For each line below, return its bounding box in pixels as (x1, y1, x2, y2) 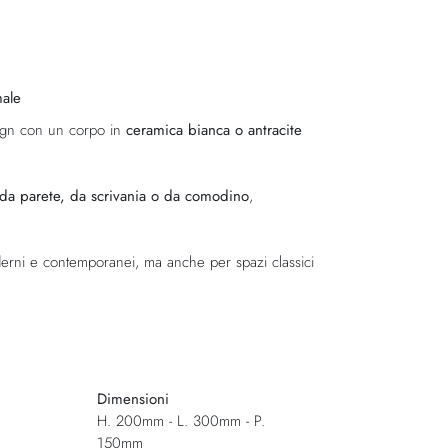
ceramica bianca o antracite (126, 118, 302, 141)
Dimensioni (96, 387, 169, 410)
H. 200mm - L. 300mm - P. (96, 409, 265, 432)
